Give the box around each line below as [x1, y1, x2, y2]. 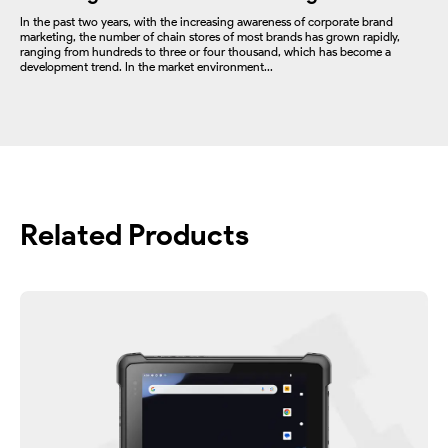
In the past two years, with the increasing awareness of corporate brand [20, 14, 393, 30]
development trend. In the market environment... [20, 59, 273, 75]
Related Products [20, 217, 249, 253]
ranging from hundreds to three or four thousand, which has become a [20, 44, 391, 60]
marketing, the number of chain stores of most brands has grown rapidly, [20, 29, 400, 45]
